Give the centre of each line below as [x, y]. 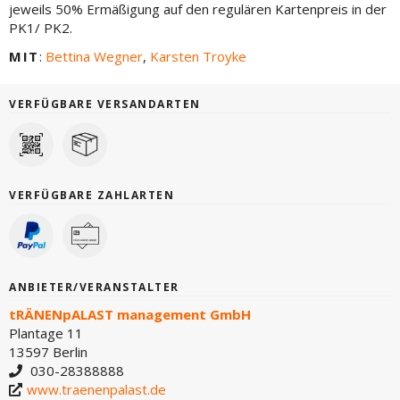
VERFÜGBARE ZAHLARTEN [92, 195]
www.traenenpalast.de [96, 389]
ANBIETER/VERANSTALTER [94, 287]
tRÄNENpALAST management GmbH [130, 314]
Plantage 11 [46, 333]
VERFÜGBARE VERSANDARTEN [105, 104]
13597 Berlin [48, 351]
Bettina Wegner [94, 56]
